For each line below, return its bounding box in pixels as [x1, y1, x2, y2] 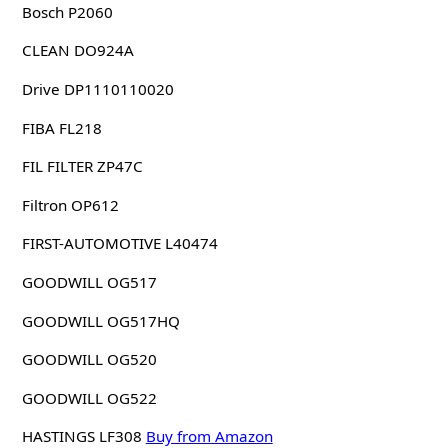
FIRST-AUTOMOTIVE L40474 [21, 233, 218, 254]
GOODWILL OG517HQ [21, 310, 180, 331]
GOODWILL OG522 [21, 387, 157, 408]
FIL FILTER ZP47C [21, 156, 143, 177]
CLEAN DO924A [21, 40, 134, 61]
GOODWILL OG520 [21, 349, 157, 370]
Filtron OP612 [21, 194, 119, 215]
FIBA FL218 [21, 117, 102, 138]
